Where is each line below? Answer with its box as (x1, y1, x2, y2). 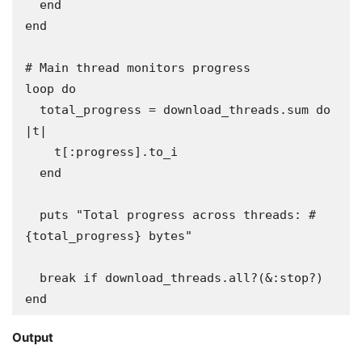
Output (12, 330, 53, 345)
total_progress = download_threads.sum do (25, 103, 40, 117)
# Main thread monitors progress (25, 61, 250, 75)
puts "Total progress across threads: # (25, 208, 40, 222)
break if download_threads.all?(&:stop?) (25, 271, 40, 285)
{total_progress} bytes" (25, 229, 192, 243)
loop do (25, 82, 76, 96)
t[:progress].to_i (25, 145, 54, 159)
